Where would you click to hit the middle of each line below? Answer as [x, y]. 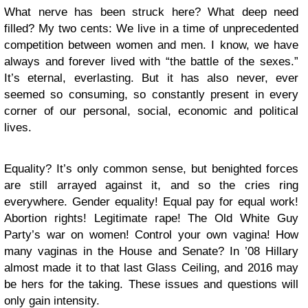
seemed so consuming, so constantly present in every [151, 95]
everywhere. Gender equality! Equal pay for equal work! [151, 202]
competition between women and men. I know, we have [151, 45]
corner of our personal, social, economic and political [151, 111]
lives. [18, 128]
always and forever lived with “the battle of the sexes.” [151, 62]
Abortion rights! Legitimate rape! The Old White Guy [151, 218]
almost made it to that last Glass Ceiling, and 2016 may [151, 268]
